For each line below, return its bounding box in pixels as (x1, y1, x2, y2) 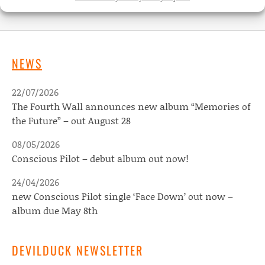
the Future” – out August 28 (12, 114, 131, 128)
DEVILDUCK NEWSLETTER (12, 241, 143, 260)
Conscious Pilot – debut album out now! (12, 151, 189, 166)
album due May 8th (12, 203, 98, 218)
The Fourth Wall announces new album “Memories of (12, 99, 251, 114)
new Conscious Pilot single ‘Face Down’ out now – (12, 189, 233, 203)
